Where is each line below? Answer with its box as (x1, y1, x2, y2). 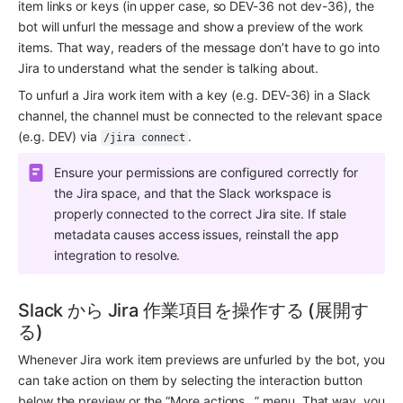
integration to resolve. (54, 247, 181, 264)
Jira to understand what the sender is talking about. (18, 59, 319, 76)
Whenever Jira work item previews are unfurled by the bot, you (18, 352, 385, 368)
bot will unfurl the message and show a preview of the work (18, 18, 363, 34)
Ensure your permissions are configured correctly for (54, 165, 359, 181)
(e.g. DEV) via (18, 129, 101, 145)
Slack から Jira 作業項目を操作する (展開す (18, 300, 369, 322)
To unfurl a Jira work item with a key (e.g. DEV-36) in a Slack (18, 87, 371, 103)
